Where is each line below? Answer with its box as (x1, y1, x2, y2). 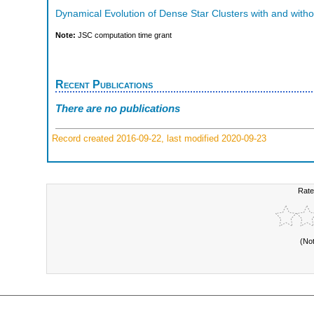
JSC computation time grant (78, 31, 172, 40)
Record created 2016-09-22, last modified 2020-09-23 (49, 133, 266, 144)
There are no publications (55, 102, 180, 114)
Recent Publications (55, 78, 153, 91)
